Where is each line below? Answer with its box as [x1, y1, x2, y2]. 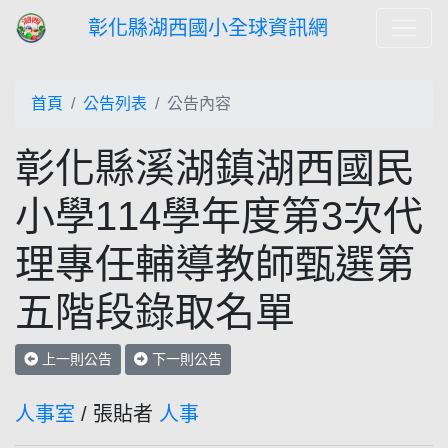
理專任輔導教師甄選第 [15, 242, 415, 286]
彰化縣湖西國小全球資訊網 [88, 17, 328, 39]
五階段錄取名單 [15, 290, 295, 334]
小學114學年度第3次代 [15, 194, 423, 238]
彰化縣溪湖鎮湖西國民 [15, 146, 415, 190]
